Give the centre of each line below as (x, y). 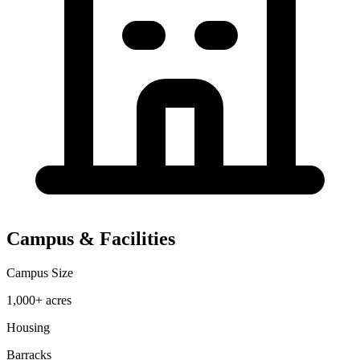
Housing (28, 328)
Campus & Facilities (91, 239)
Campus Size (40, 273)
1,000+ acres (39, 301)
